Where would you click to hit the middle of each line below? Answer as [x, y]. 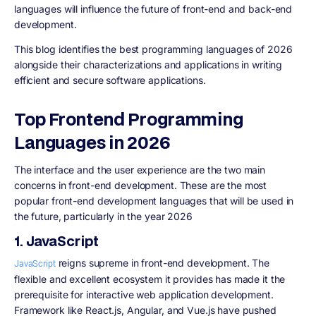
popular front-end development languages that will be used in [154, 201]
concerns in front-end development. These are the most [141, 186]
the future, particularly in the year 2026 [103, 217]
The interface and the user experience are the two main [140, 170]
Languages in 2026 [92, 142]
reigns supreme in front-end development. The [162, 262]
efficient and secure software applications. [110, 80]
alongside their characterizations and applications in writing [148, 64]
